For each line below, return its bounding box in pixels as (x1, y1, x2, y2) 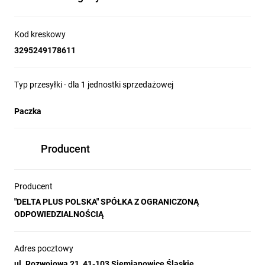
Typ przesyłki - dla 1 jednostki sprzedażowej (14, 80, 173, 89)
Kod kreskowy (14, 30, 66, 39)
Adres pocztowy (14, 244, 73, 253)
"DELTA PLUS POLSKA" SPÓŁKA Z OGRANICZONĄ (14, 197, 199, 206)
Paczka (14, 106, 41, 116)
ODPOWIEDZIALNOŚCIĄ (14, 209, 104, 219)
